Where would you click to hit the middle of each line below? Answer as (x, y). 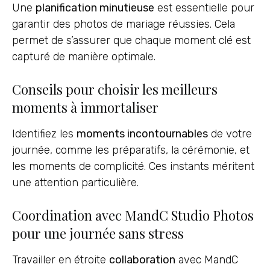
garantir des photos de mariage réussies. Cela (124, 24)
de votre (230, 133)
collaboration (142, 260)
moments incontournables (142, 133)
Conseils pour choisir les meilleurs (115, 89)
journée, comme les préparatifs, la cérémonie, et (131, 150)
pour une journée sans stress (98, 234)
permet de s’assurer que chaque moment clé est (131, 40)
